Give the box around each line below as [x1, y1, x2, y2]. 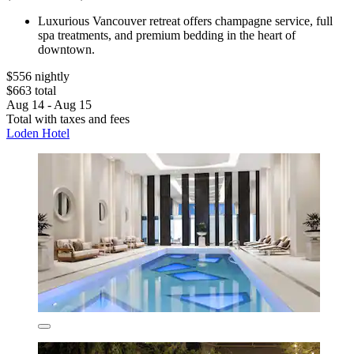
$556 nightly [6, 70, 70, 84]
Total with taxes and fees [6, 112, 130, 126]
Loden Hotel [6, 126, 70, 141]
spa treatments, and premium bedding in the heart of [38, 28, 296, 43]
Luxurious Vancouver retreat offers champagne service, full [38, 14, 333, 28]
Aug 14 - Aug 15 [6, 98, 92, 112]
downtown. [38, 43, 95, 57]
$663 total [6, 84, 56, 98]
